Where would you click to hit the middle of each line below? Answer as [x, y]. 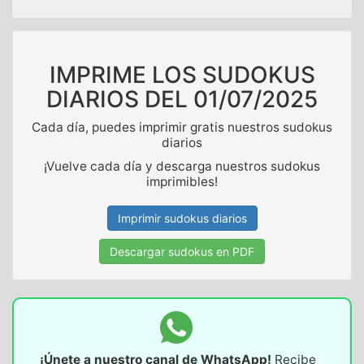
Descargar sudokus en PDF [182, 252]
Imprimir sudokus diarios [182, 219]
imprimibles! [182, 182]
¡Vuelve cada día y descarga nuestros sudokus [182, 167]
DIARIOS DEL [120, 100]
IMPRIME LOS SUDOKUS [182, 75]
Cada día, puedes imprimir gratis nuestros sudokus [182, 128]
